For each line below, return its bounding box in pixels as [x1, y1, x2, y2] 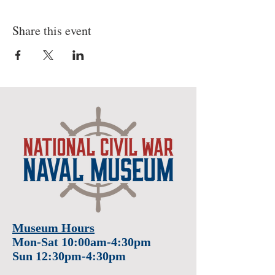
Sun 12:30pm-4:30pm [12, 249, 126, 263]
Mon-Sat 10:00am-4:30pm [12, 235, 151, 249]
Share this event [12, 22, 91, 39]
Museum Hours [12, 221, 95, 234]
